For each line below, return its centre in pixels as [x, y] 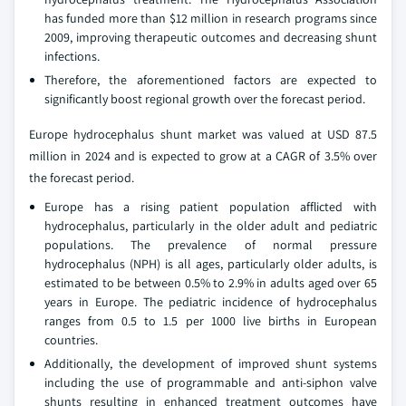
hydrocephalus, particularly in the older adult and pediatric [211, 226]
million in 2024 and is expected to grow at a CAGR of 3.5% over [203, 156]
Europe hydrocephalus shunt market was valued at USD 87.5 [203, 135]
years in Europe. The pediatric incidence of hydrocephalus [211, 302]
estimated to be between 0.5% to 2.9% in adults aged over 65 [211, 283]
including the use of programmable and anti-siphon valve [211, 383]
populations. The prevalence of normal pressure [211, 245]
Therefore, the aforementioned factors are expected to [211, 80]
